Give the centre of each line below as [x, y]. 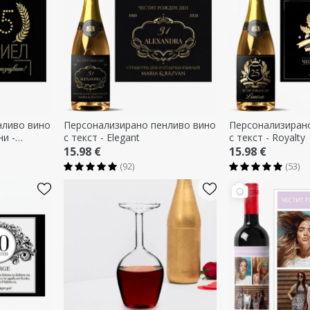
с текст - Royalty [267, 137]
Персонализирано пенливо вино [139, 125]
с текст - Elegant [101, 137]
